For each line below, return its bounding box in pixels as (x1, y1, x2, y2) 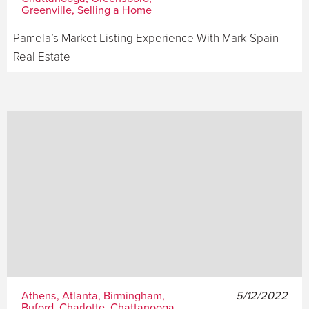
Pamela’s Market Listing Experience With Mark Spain (13, 31, 279, 46)
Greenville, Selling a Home (21, 3, 152, 17)
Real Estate (13, 50, 70, 64)
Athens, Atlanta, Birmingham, (21, 288, 165, 303)
